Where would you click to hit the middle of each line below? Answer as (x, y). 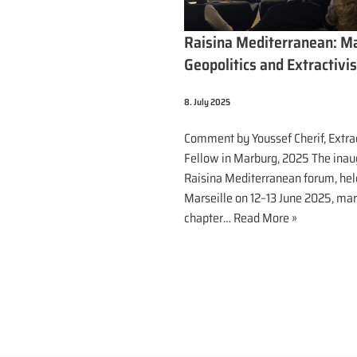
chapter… (209, 218)
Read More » (265, 218)
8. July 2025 (207, 102)
